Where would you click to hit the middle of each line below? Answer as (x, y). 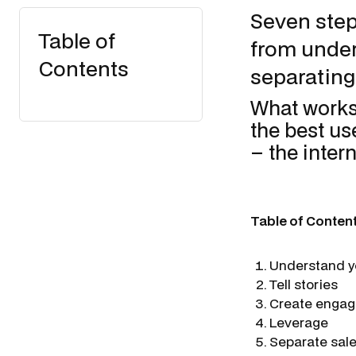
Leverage (299, 322)
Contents (84, 68)
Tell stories (304, 284)
